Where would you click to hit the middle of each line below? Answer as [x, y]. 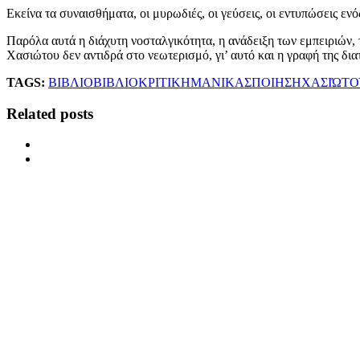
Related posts [50, 113]
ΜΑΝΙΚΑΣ [221, 82]
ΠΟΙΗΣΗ [276, 82]
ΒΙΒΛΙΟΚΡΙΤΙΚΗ [142, 82]
